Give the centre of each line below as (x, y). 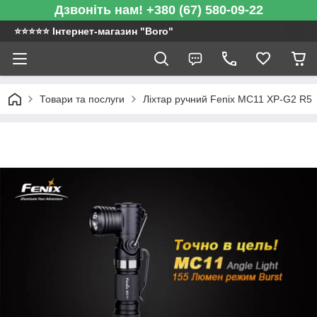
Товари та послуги (82, 99)
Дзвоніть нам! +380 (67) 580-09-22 (158, 10)
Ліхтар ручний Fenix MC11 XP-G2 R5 (227, 99)
